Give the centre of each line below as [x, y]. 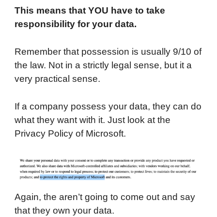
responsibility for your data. [76, 24]
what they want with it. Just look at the [93, 120]
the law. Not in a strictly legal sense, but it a [103, 65]
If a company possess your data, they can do [108, 107]
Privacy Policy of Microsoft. [70, 134]
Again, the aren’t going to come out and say [105, 197]
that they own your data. [64, 211]
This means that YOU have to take [90, 11]
